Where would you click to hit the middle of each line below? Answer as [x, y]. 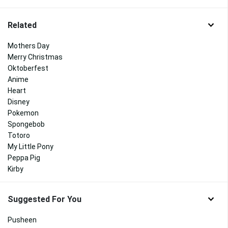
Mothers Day [28, 46]
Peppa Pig [24, 158]
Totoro [19, 136]
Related [22, 25]
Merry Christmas [35, 57]
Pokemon [23, 113]
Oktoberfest [28, 68]
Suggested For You [45, 199]
